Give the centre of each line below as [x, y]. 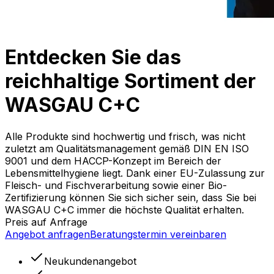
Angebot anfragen [47, 234]
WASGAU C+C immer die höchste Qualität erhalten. [124, 209]
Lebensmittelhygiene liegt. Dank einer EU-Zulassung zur [135, 173]
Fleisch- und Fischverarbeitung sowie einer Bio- [116, 185]
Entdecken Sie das [93, 57]
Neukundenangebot [90, 261]
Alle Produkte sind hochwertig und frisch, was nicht [125, 136]
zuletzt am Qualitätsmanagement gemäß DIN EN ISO [127, 148]
